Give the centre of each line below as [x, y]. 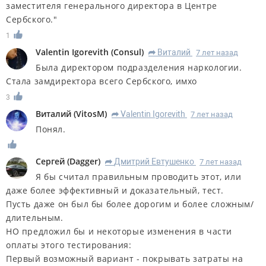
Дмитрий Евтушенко [154, 162]
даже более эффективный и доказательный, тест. [115, 191]
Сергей [50, 161]
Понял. [51, 129]
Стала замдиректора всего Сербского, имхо [102, 81]
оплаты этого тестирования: [69, 245]
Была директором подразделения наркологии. [139, 67]
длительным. [35, 218]
